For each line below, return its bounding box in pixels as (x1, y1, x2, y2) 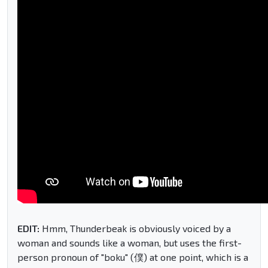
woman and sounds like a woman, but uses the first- (17, 237, 242, 249)
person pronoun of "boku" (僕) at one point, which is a (17, 251, 248, 263)
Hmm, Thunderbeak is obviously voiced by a (39, 223, 231, 234)
